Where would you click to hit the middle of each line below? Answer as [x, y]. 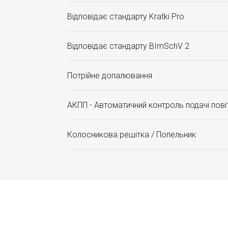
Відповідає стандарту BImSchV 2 [128, 46]
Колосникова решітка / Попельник [132, 135]
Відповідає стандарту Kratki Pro [126, 17]
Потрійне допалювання [110, 76]
